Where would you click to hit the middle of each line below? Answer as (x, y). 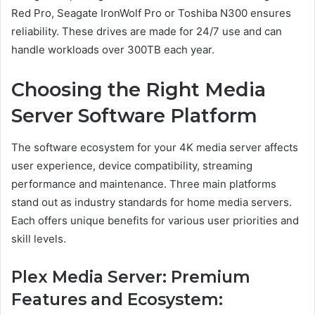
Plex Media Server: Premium (131, 277)
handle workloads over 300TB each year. (113, 50)
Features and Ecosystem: (117, 299)
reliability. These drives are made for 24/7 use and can (147, 32)
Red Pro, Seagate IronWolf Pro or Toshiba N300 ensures (151, 13)
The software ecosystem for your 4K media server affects (155, 147)
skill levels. (39, 238)
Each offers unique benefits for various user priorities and (155, 220)
